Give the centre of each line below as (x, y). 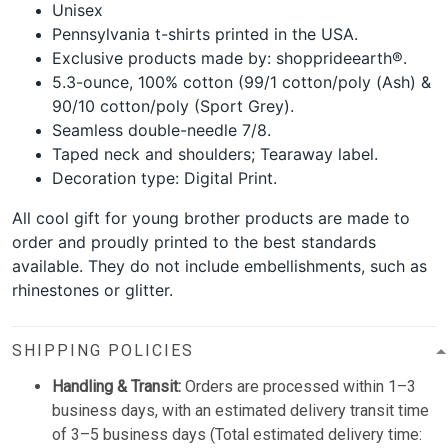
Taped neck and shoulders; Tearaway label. (215, 154)
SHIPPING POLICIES (103, 351)
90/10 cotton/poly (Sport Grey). (173, 106)
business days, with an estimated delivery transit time (240, 411)
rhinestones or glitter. (92, 290)
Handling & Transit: (116, 387)
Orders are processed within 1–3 (298, 387)
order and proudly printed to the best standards (194, 242)
